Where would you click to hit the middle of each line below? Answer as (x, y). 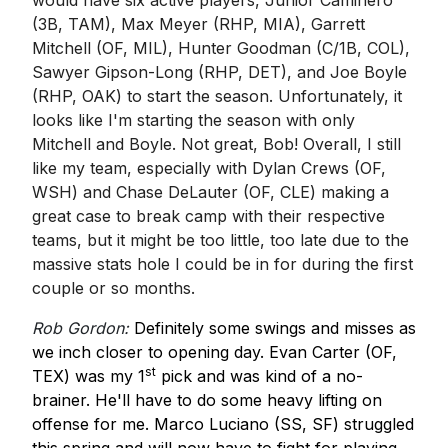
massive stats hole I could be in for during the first (222, 264)
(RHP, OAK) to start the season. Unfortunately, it (216, 96)
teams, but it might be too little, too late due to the (220, 240)
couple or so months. (113, 288)
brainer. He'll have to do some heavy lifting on (206, 400)
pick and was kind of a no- (259, 376)
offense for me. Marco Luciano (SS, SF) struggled (222, 424)
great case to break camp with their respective (208, 216)
